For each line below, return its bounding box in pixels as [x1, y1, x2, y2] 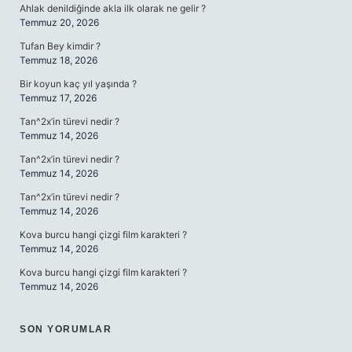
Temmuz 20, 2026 [20, 16, 99, 28]
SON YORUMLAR [20, 324, 112, 335]
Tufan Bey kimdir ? [20, 40, 101, 52]
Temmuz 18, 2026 [20, 54, 97, 66]
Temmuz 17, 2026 [20, 92, 97, 104]
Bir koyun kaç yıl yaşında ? [20, 78, 137, 90]
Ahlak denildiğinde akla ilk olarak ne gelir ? [20, 2, 206, 14]
